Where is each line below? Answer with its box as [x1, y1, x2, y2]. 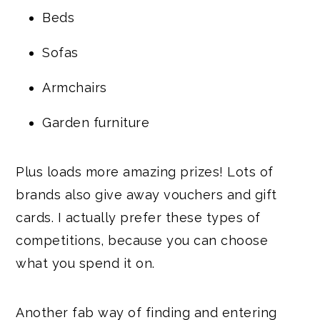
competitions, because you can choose [16, 232, 269, 248]
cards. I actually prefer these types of [16, 209, 261, 225]
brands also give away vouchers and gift [16, 186, 277, 202]
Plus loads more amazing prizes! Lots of [16, 164, 274, 179]
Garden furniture [42, 114, 150, 130]
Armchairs [42, 79, 107, 95]
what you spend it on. [16, 255, 155, 271]
